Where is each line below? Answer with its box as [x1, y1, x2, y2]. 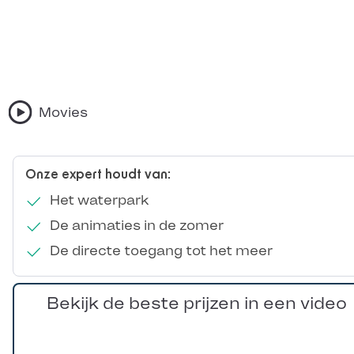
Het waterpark [46, 192, 149, 209]
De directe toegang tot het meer [46, 243, 273, 259]
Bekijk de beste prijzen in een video [46, 293, 347, 314]
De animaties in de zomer [46, 217, 224, 234]
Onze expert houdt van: [25, 168, 171, 182]
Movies [39, 104, 88, 121]
